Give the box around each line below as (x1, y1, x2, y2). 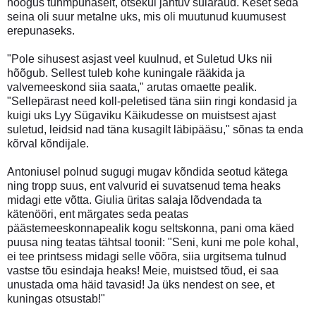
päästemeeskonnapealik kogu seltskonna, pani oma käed (7, 221, 294, 234)
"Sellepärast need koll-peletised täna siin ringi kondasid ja (7, 95, 297, 107)
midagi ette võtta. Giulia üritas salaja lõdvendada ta (7, 193, 262, 206)
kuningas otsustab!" (7, 292, 105, 305)
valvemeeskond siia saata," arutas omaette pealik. (7, 80, 257, 93)
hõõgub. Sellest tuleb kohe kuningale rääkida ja (7, 66, 245, 79)
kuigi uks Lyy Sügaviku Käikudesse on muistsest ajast (7, 109, 276, 121)
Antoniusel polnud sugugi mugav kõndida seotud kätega (7, 165, 288, 178)
